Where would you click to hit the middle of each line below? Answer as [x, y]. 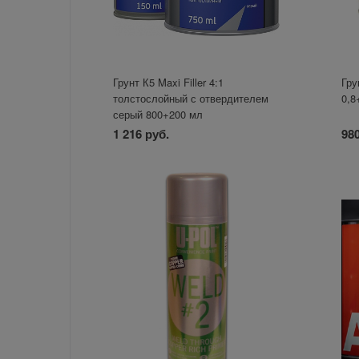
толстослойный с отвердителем [191, 99]
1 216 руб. [141, 134]
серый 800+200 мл [158, 115]
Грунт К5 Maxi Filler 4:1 [169, 83]
